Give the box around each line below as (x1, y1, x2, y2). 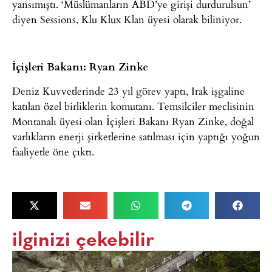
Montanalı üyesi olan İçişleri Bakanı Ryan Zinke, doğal (12, 113, 254, 129)
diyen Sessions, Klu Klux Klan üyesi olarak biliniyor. (12, 11, 242, 27)
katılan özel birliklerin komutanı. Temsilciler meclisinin (12, 98, 254, 114)
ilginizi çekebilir (12, 231, 154, 251)
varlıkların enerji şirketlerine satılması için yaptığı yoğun (12, 128, 260, 144)
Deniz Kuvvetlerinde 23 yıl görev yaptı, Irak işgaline (12, 83, 245, 98)
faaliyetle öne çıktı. (12, 143, 94, 159)
